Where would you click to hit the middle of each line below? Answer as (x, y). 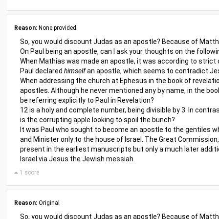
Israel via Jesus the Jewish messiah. (77, 159)
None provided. (57, 28)
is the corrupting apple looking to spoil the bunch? (98, 120)
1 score (28, 173)
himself (75, 71)
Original (48, 203)
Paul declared (42, 71)
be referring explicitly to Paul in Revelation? (87, 100)
